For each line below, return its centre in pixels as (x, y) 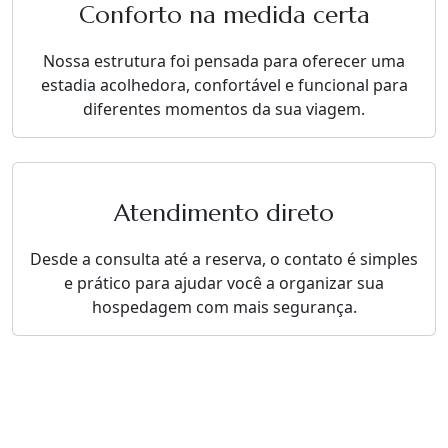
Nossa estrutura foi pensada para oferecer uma (224, 61)
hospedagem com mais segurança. (224, 307)
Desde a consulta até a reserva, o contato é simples (224, 259)
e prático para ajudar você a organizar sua (224, 283)
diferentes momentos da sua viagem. (224, 109)
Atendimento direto (224, 213)
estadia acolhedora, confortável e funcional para (224, 85)
